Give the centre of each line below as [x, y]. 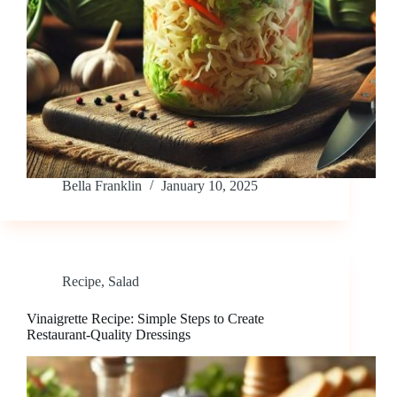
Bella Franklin [102, 186]
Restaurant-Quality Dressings [109, 335]
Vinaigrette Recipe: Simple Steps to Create [145, 319]
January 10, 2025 [210, 186]
